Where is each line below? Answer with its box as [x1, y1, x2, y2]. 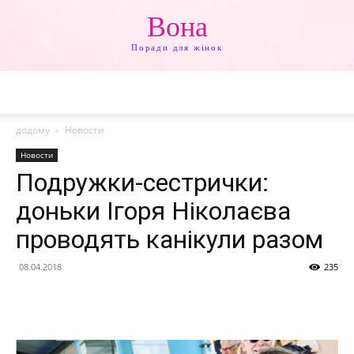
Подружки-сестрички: [16, 168, 269, 198]
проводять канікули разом [16, 224, 323, 254]
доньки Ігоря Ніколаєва [16, 196, 291, 226]
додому [16, 123, 50, 137]
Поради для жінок [131, 43, 223, 53]
